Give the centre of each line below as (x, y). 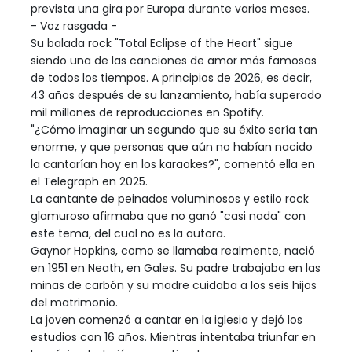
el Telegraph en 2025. (89, 181)
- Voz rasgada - (74, 26)
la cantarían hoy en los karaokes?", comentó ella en (173, 164)
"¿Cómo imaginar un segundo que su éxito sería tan (174, 129)
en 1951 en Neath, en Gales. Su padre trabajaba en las (176, 268)
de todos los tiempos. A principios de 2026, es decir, (171, 77)
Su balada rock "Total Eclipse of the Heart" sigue (162, 43)
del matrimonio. (74, 302)
